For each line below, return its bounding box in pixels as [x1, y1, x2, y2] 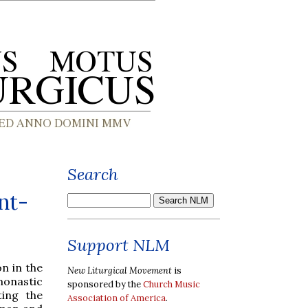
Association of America [67, 291, 166, 304]
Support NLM [67, 234, 170, 256]
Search [67, 164, 118, 185]
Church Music [143, 278, 200, 290]
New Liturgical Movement [67, 264, 172, 276]
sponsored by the [67, 278, 143, 290]
